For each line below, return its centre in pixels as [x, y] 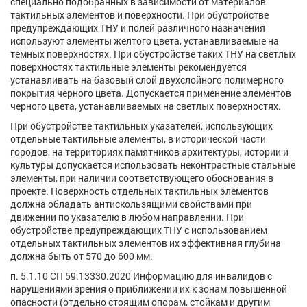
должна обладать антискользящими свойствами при [131, 204]
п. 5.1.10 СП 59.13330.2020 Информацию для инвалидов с [141, 275]
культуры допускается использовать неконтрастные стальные [153, 164]
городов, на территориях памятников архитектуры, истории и [149, 151]
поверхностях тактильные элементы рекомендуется [128, 66]
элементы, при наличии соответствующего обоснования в [142, 177]
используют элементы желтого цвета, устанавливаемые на [145, 40]
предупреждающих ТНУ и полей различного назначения [138, 27]
